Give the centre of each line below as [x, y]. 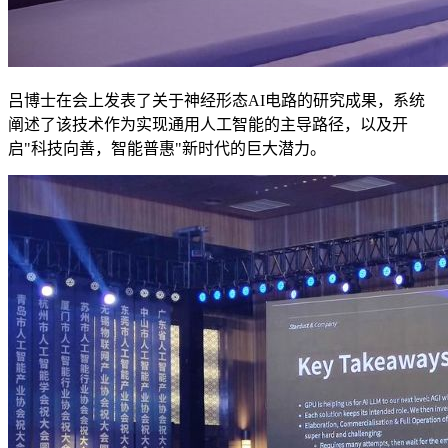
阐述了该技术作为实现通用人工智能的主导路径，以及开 [208, 125]
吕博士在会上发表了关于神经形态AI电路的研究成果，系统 [216, 101]
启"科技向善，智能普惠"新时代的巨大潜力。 [167, 149]
